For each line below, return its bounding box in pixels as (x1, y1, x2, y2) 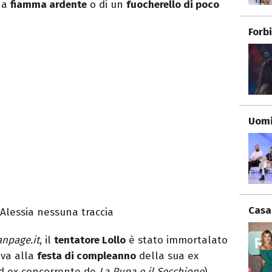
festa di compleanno (37, 250, 136, 263)
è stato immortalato (126, 234, 228, 247)
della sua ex (136, 250, 199, 263)
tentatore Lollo (54, 234, 126, 247)
